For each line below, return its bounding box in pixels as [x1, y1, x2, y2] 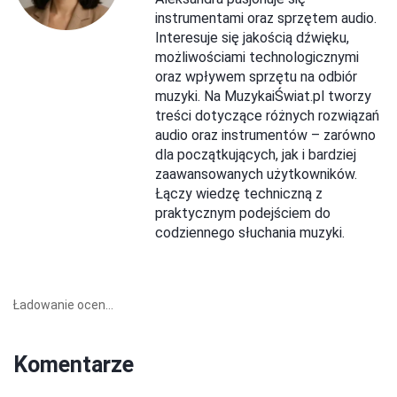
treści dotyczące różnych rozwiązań [155, 106, 379, 124]
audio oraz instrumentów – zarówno [155, 126, 376, 144]
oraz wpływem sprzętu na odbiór [155, 67, 357, 85]
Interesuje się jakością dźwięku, [155, 28, 349, 46]
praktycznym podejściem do [155, 204, 331, 222]
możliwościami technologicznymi [155, 48, 359, 66]
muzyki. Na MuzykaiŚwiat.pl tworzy [155, 87, 371, 105]
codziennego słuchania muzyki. [155, 223, 345, 241]
